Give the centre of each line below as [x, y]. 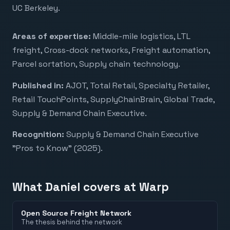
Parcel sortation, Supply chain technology [95, 64]
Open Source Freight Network [76, 213]
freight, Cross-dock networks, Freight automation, [111, 50]
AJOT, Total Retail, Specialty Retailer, [138, 85]
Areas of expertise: [52, 36]
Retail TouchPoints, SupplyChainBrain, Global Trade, [113, 99]
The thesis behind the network [72, 222]
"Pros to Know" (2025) [56, 148]
